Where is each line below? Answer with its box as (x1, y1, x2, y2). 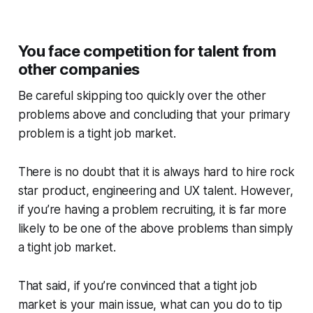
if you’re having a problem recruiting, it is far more (17, 202, 286, 217)
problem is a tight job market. (17, 126, 176, 140)
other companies (17, 59, 140, 78)
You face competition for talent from (17, 41, 277, 60)
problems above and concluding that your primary (17, 107, 290, 122)
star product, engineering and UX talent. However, (17, 183, 293, 198)
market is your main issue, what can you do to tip (17, 297, 282, 312)
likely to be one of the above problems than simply (17, 221, 293, 235)
